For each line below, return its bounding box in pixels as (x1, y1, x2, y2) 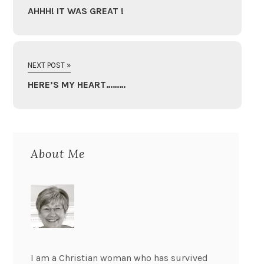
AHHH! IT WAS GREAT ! (28, 5, 124, 17)
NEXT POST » (28, 61, 71, 70)
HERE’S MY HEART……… (28, 79, 126, 91)
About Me (31, 146, 86, 161)
